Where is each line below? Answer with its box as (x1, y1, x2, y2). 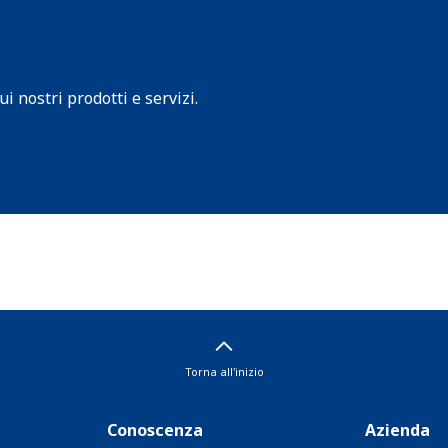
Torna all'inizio (184, 364, 264, 379)
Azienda (364, 419, 430, 441)
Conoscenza (107, 419, 204, 441)
